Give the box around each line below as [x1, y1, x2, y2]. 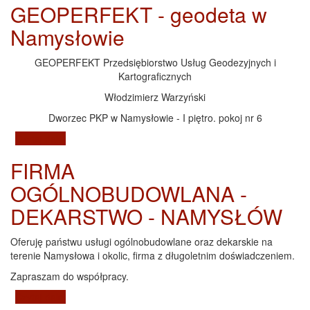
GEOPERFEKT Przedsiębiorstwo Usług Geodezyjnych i [34, 55, 276, 70]
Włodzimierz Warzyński [104, 90, 206, 104]
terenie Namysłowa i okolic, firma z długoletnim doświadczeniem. [10, 248, 295, 263]
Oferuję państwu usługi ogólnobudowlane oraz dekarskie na [10, 235, 273, 249]
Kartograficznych [118, 69, 192, 84]
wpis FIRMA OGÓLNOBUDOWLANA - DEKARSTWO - [66, 290, 302, 304]
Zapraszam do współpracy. [10, 269, 129, 284]
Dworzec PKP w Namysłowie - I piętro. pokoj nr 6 [48, 111, 262, 125]
